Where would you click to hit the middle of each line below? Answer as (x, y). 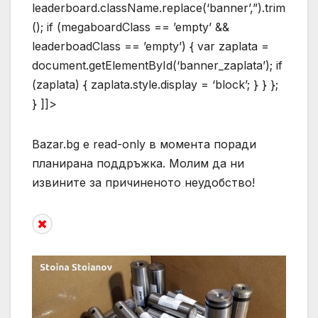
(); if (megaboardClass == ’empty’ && (131, 27)
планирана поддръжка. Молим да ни (138, 163)
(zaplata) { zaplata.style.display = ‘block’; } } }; (155, 84)
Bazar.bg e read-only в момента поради (144, 144)
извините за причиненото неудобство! (143, 182)
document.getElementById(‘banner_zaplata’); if (157, 65)
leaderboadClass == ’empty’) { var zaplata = (150, 46)
